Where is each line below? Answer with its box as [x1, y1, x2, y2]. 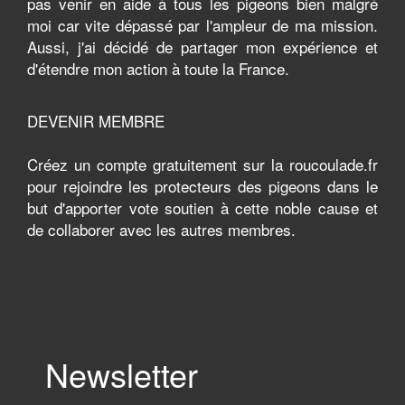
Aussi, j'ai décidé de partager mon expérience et [27, 35, 378, 58]
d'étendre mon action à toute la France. [27, 57, 289, 80]
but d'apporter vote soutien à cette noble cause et [27, 196, 378, 219]
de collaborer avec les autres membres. [27, 218, 296, 240]
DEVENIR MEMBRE [27, 109, 165, 132]
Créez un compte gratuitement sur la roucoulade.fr [27, 153, 378, 175]
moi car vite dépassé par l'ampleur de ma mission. [27, 14, 378, 36]
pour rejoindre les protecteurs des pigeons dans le [27, 174, 378, 197]
